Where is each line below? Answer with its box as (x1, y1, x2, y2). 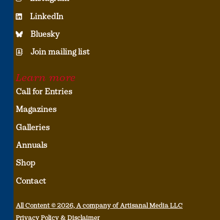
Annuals (16, 140, 47, 150)
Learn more (16, 71, 76, 83)
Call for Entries (16, 86, 72, 96)
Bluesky (30, 29, 60, 39)
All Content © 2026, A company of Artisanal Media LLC (16, 202, 183, 210)
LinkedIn (30, 11, 63, 21)
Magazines (16, 105, 56, 114)
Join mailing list (30, 47, 90, 57)
